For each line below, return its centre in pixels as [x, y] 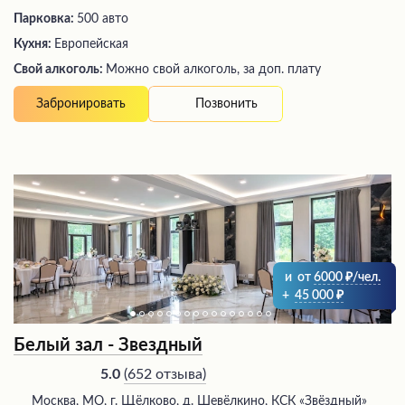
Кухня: [34, 45]
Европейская [91, 45]
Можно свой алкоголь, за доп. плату [213, 70]
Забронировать [81, 104]
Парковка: [45, 19]
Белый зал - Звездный [108, 346]
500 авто [103, 19]
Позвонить [226, 104]
